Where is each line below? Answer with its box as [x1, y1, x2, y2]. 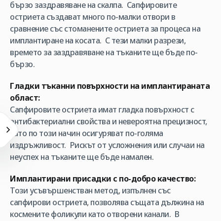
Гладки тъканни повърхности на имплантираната [10, 80, 210, 91]
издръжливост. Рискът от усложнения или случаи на [10, 140, 205, 150]
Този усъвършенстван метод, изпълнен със [10, 185, 171, 196]
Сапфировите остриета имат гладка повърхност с [10, 104, 194, 115]
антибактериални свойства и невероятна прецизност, [10, 116, 207, 127]
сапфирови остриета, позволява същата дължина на [10, 197, 204, 208]
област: [10, 92, 40, 103]
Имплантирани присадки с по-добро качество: [10, 173, 195, 184]
